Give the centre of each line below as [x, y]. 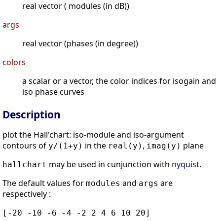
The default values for [44, 183]
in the [95, 146]
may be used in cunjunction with [109, 165]
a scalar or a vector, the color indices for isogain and [119, 81]
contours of [25, 146]
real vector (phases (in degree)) [80, 44]
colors [14, 62]
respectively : [27, 194]
